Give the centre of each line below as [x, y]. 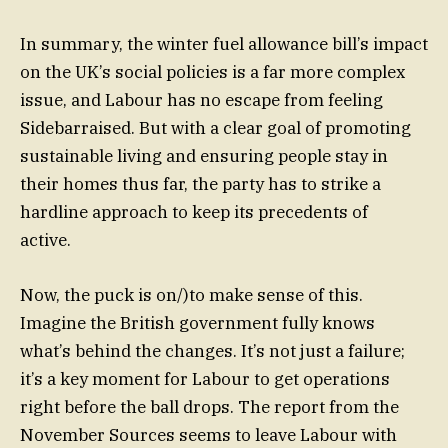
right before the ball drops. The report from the [209, 406]
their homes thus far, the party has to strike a [200, 184]
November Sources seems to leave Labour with [208, 434]
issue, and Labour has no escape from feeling [201, 100]
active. [45, 240]
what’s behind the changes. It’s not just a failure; [212, 350]
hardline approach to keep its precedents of [194, 212]
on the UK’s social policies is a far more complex [213, 72]
